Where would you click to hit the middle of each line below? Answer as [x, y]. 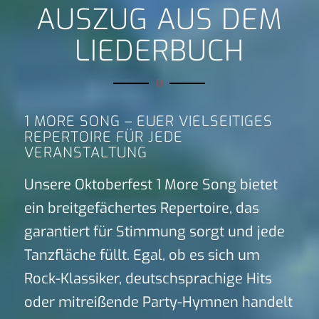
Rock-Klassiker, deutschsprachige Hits [148, 279]
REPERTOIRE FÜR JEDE [103, 137]
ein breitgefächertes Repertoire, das [141, 209]
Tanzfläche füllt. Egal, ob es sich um [142, 256]
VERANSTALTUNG [85, 153]
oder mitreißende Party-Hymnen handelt [158, 303]
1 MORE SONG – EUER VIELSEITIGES [148, 122]
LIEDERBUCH [159, 51]
